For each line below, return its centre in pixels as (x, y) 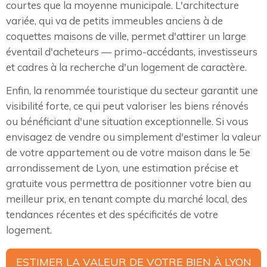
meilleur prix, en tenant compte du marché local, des (127, 199)
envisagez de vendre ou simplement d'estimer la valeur (133, 137)
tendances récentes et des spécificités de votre (112, 215)
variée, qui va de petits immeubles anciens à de (114, 21)
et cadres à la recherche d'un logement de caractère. (126, 67)
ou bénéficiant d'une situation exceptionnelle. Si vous (127, 122)
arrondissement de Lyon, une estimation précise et (122, 168)
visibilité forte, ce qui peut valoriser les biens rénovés (127, 106)
